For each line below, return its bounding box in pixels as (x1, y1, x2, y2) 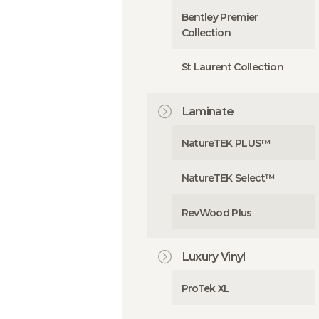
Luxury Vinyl (182, 249, 246, 263)
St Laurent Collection (181, 61, 283, 74)
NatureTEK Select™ (181, 171, 276, 184)
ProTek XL (181, 281, 230, 295)
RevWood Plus (181, 206, 252, 219)
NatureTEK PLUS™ (181, 136, 271, 150)
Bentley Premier (181, 10, 258, 23)
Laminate (182, 104, 234, 118)
